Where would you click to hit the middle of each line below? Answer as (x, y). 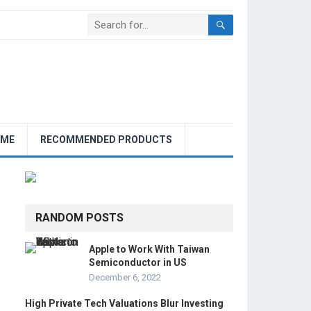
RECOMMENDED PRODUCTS (106, 140)
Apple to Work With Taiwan (149, 249)
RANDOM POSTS (79, 218)
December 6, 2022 (125, 277)
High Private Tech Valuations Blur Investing (124, 303)
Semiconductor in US (138, 262)
